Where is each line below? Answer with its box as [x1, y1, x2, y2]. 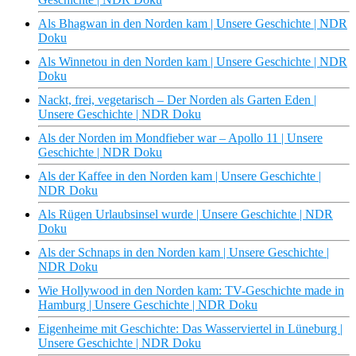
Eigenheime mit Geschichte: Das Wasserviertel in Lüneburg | [38, 322, 342, 336]
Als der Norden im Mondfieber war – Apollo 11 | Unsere [38, 131, 323, 145]
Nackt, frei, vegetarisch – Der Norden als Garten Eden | [38, 93, 316, 107]
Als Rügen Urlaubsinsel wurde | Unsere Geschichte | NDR [38, 207, 333, 222]
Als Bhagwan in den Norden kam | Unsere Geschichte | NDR [38, 17, 347, 31]
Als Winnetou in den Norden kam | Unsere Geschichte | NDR [38, 55, 347, 69]
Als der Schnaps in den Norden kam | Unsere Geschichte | [38, 246, 329, 260]
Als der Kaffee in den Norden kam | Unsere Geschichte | [38, 169, 321, 184]
